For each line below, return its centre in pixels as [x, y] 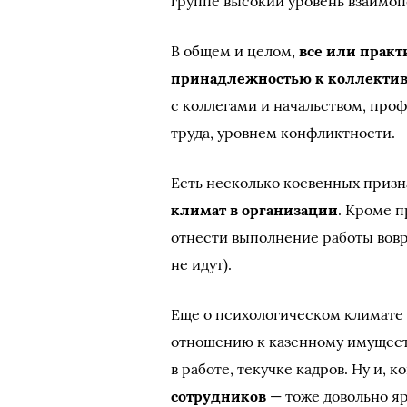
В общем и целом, [235, 51]
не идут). [202, 264]
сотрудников [219, 396]
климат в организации [255, 210]
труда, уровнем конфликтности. [283, 133]
